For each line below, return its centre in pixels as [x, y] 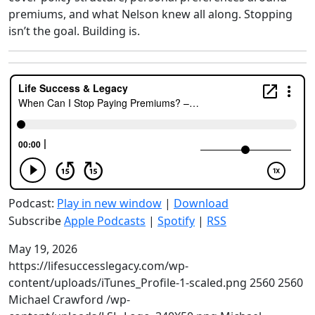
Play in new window [109, 203]
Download [201, 203]
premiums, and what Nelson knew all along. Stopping [150, 14]
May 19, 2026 [43, 249]
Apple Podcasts [105, 221]
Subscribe [36, 221]
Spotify [176, 221]
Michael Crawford [56, 300]
